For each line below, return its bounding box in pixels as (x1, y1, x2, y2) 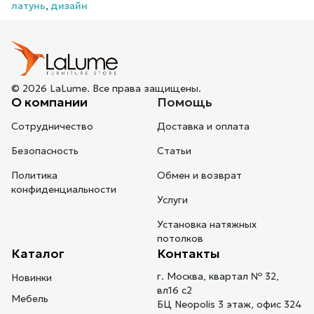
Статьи (157, 144, 191, 158)
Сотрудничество (11, 120, 93, 133)
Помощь (157, 94, 212, 111)
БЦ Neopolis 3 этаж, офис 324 (157, 298, 302, 311)
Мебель (11, 292, 48, 306)
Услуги (157, 193, 188, 207)
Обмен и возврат (157, 169, 242, 182)
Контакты (157, 245, 220, 262)
